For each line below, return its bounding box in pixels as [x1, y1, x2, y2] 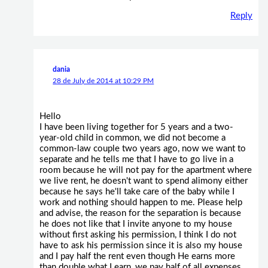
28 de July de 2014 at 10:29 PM [53, 77, 154, 84]
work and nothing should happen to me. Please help [39, 197, 242, 207]
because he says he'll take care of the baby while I [39, 187, 234, 196]
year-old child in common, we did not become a [39, 133, 226, 142]
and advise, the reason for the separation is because [39, 208, 241, 218]
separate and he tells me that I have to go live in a [39, 154, 233, 164]
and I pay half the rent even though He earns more [39, 251, 235, 261]
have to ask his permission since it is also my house [39, 240, 242, 250]
